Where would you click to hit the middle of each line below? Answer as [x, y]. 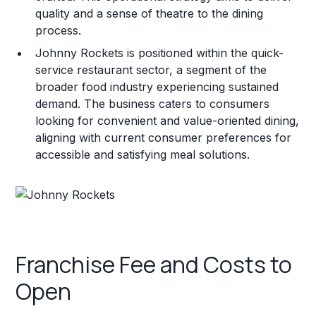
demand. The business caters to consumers [153, 103]
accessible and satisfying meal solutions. [143, 154]
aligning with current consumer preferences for [164, 137]
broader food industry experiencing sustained [157, 86]
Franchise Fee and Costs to [154, 265]
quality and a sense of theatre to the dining [150, 13]
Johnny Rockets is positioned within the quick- [160, 53]
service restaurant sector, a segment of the [151, 69]
